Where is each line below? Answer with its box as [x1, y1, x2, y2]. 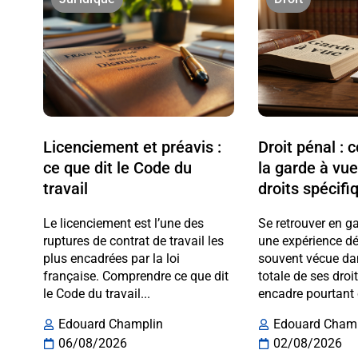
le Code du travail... [42, 286, 150, 302]
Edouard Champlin [58, 316, 163, 332]
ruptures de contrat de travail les [42, 233, 224, 249]
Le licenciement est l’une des [42, 216, 204, 232]
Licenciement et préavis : [42, 137, 221, 157]
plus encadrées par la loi [42, 251, 180, 267]
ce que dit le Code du [42, 158, 192, 178]
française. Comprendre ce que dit [42, 268, 229, 284]
